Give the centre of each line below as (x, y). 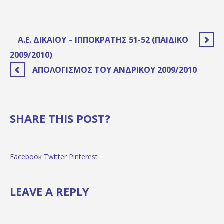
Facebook (26, 157)
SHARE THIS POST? (60, 119)
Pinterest (83, 157)
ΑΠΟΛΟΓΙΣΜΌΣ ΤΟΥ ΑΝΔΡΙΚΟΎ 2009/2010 (115, 70)
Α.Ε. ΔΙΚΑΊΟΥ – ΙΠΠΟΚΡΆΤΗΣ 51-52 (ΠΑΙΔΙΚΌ (103, 40)
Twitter (55, 157)
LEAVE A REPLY (50, 192)
